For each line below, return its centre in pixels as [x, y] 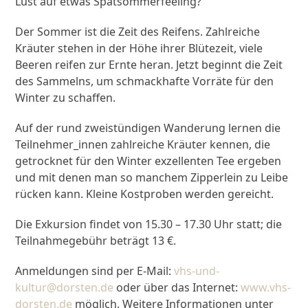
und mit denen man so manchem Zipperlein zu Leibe [152, 178]
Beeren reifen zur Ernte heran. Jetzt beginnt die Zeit [149, 65]
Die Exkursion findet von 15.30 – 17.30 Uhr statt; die [149, 224]
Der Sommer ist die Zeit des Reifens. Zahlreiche [138, 32]
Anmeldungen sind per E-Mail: [95, 271]
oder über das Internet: [177, 288]
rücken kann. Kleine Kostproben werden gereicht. [145, 194]
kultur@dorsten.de [65, 288]
